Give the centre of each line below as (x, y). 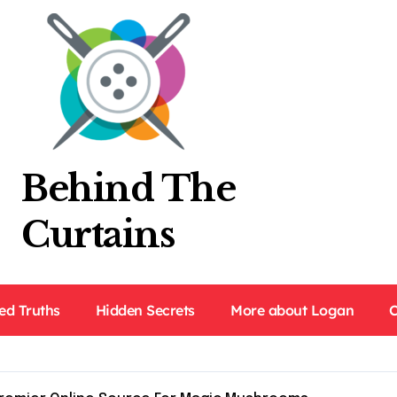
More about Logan (292, 310)
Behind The (128, 189)
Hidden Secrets (145, 310)
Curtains (98, 235)
